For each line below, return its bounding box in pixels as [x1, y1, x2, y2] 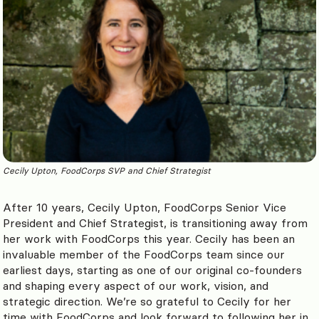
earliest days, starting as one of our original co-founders [3, 263, 302, 278]
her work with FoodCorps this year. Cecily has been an [3, 231, 295, 246]
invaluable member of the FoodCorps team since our [3, 247, 285, 262]
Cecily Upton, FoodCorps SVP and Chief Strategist [3, 165, 211, 177]
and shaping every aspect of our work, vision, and [3, 278, 268, 293]
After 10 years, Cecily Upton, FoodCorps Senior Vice [3, 200, 286, 215]
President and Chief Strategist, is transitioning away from [3, 216, 308, 231]
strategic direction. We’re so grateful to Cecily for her [3, 294, 291, 309]
